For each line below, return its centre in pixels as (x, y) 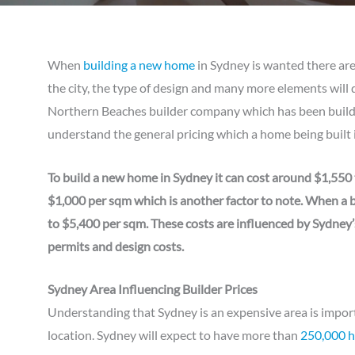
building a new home (139, 65)
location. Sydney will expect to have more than (174, 335)
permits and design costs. (117, 246)
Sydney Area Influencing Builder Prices (153, 289)
